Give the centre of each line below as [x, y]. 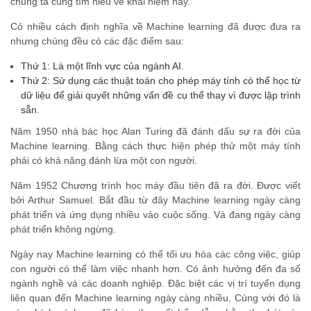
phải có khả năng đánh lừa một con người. [104, 160]
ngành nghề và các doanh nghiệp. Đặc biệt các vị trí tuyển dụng [155, 283]
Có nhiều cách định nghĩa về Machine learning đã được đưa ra [155, 26]
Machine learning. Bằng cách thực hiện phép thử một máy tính [155, 145]
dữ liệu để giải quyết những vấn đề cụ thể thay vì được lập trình [161, 95]
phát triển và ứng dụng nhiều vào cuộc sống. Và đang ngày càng [155, 214]
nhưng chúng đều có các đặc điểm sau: [97, 41]
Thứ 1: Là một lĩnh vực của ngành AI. [102, 66]
